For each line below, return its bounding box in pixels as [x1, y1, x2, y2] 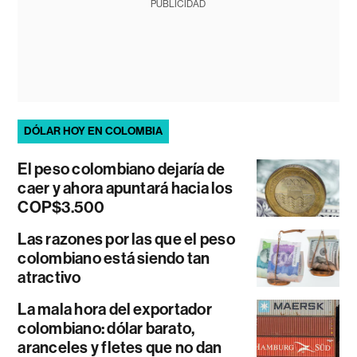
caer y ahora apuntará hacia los [18, 178, 233, 198]
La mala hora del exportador [18, 299, 212, 319]
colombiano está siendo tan [18, 248, 210, 268]
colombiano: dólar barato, [18, 318, 195, 338]
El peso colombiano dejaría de [18, 159, 226, 178]
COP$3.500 [18, 197, 105, 217]
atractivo [18, 267, 81, 287]
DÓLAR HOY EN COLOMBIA [24, 124, 163, 138]
